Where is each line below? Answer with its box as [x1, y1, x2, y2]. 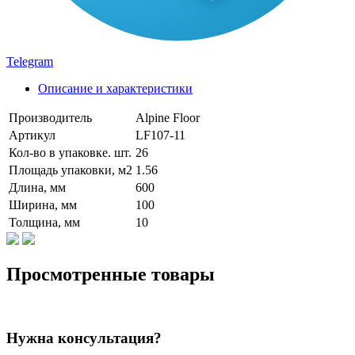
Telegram [6, 54, 53, 68]
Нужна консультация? [6, 330, 162, 347]
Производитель [9, 110, 92, 124]
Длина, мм [9, 180, 66, 194]
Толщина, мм [9, 215, 80, 229]
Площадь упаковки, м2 [9, 162, 132, 177]
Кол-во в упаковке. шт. [9, 145, 132, 159]
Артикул [9, 128, 55, 142]
